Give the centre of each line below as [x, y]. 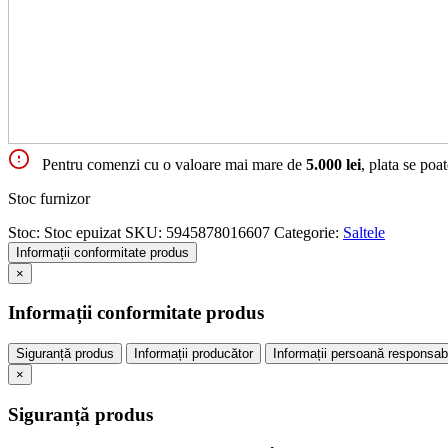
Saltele [364, 232]
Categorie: [308, 232]
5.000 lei [333, 164]
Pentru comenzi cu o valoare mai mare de [174, 164]
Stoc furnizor [49, 198]
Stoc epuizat [82, 232]
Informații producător [193, 354]
